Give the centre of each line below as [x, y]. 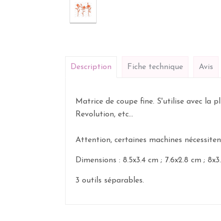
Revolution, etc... [104, 114]
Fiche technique [155, 67]
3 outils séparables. [110, 181]
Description [91, 67]
